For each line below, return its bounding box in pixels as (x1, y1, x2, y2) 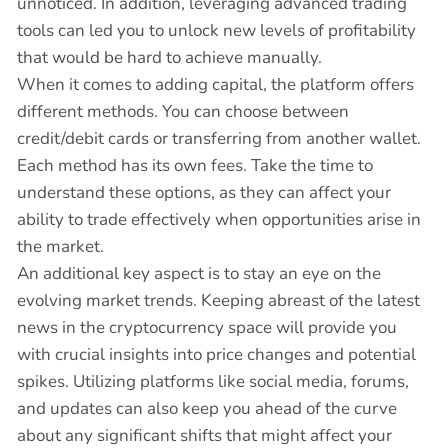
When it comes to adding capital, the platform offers (17, 73, 414, 96)
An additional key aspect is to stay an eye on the (17, 262, 381, 285)
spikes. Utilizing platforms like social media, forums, (17, 370, 409, 393)
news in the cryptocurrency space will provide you (17, 316, 397, 339)
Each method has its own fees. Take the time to (17, 154, 373, 177)
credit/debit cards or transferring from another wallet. (17, 127, 421, 150)
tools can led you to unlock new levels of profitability (17, 19, 416, 42)
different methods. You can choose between (17, 100, 349, 123)
